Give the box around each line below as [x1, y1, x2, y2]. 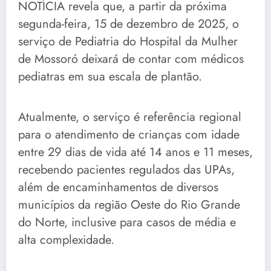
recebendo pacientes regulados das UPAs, [18, 161, 235, 179]
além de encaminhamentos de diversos [18, 178, 218, 197]
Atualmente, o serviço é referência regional [18, 108, 241, 126]
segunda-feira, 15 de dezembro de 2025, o [18, 15, 239, 33]
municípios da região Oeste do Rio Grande [18, 196, 240, 214]
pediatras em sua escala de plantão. [18, 68, 202, 86]
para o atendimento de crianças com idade [18, 126, 240, 144]
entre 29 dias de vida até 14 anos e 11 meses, [18, 143, 253, 162]
